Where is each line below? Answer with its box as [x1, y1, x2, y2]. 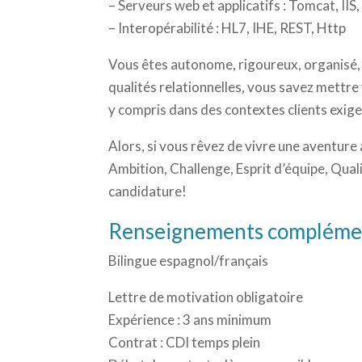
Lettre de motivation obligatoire [108, 288, 304, 305]
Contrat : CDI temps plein [108, 333, 261, 351]
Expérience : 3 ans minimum [108, 310, 272, 328]
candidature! [108, 182, 187, 200]
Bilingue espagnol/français [108, 251, 269, 269]
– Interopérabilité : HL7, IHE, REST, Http [108, 19, 347, 36]
